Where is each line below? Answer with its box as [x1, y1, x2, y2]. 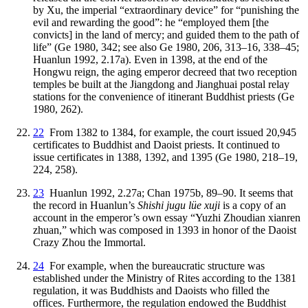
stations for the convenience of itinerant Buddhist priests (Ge [33, 90, 294, 102]
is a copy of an [220, 199, 286, 211]
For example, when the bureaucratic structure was [44, 259, 265, 272]
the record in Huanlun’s [33, 199, 137, 211]
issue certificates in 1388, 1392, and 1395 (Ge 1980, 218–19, [33, 151, 298, 163]
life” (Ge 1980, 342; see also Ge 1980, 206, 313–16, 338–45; [33, 41, 299, 53]
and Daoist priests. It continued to [135, 138, 280, 151]
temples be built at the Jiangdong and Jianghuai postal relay [33, 78, 289, 90]
